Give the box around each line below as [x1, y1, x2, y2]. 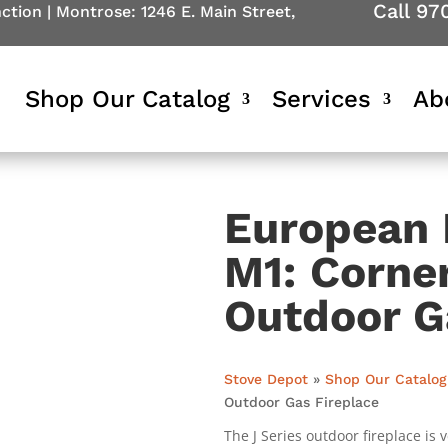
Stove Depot [224, 370, 308, 387]
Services [271, 85, 371, 113]
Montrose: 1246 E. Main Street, [55, 2, 295, 21]
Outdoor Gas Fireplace [224, 393, 379, 410]
